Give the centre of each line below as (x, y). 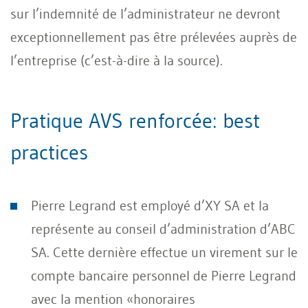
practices (49, 152)
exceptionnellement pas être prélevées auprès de (154, 37)
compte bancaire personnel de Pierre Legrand (164, 275)
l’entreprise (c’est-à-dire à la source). (117, 60)
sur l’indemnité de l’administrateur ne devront (145, 13)
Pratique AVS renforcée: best (135, 120)
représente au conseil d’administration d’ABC (163, 229)
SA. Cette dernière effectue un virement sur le (164, 252)
